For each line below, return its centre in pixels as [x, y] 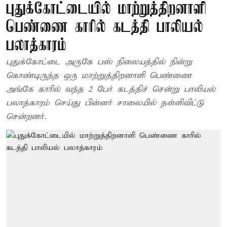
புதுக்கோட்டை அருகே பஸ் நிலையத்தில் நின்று [99, 62]
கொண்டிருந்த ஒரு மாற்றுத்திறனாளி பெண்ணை [99, 76]
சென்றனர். [26, 117]
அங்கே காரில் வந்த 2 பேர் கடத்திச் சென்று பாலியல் [111, 89]
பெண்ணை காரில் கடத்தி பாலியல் [105, 28]
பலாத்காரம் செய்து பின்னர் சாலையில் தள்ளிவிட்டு [105, 103]
